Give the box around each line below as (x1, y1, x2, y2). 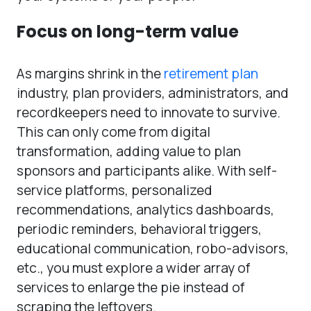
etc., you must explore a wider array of (17, 258, 251, 277)
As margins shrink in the (17, 64, 164, 83)
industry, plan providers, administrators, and (17, 83, 289, 102)
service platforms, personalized (17, 180, 212, 199)
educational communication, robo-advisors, (17, 239, 289, 258)
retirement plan (164, 64, 258, 83)
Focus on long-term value (17, 19, 239, 43)
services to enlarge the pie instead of (17, 278, 245, 296)
